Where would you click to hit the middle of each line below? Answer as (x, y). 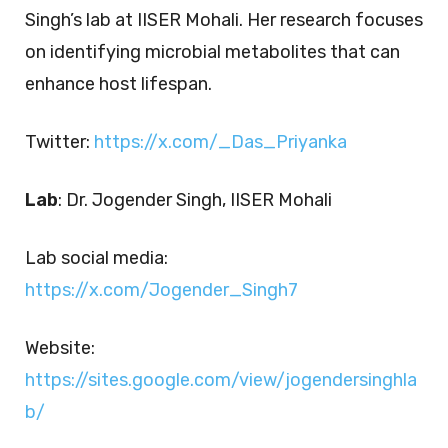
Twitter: (59, 141)
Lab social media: (96, 257)
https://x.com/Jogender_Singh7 (161, 289)
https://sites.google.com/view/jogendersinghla (221, 379)
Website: (60, 347)
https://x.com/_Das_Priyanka (220, 141)
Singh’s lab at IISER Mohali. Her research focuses (224, 19)
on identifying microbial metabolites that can (212, 51)
